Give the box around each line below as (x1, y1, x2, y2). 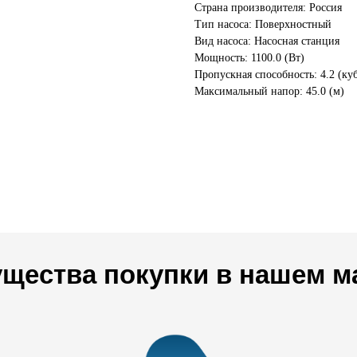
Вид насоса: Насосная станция (194, 35, 339, 47)
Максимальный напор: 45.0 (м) (194, 85, 344, 97)
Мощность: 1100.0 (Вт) (194, 52, 304, 64)
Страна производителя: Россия (194, 2, 342, 14)
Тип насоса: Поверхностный (194, 18, 331, 30)
